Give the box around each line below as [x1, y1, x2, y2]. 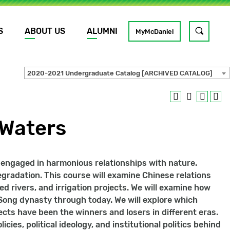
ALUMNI [87, 26, 118, 36]
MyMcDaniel [136, 27, 174, 35]
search [203, 42, 223, 50]
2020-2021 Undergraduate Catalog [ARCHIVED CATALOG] [27, 69, 213, 77]
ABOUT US [25, 26, 65, 36]
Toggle [203, 26, 223, 34]
